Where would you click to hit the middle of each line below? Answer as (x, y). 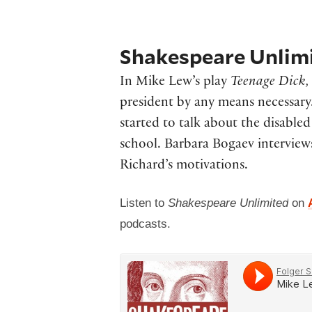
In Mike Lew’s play (175, 83)
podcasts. (145, 224)
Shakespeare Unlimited (228, 203)
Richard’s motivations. (184, 167)
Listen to (144, 203)
